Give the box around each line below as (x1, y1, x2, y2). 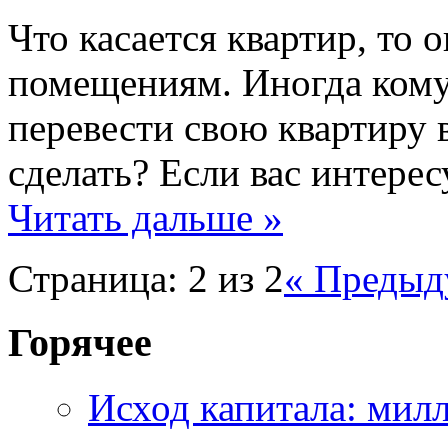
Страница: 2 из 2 (8, 256, 284, 300)
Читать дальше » (8, 195, 283, 239)
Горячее (8, 320, 152, 366)
